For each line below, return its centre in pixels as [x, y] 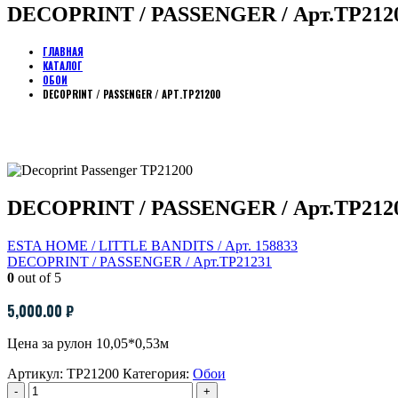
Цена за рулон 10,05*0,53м [88, 343]
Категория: [158, 373]
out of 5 [38, 277]
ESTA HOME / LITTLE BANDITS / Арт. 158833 [152, 245]
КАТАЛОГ [63, 65]
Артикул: [37, 373]
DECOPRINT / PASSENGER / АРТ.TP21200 [131, 94]
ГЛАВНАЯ [63, 51]
